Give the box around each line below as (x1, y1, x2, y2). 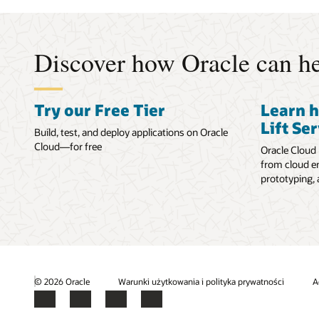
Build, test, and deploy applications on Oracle (34, 125, 228, 139)
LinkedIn (105, 298, 142, 312)
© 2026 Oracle (34, 275, 90, 287)
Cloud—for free (34, 139, 102, 153)
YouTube (140, 298, 179, 312)
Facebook (33, 298, 76, 312)
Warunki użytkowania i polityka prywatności (118, 275, 284, 287)
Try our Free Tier (34, 100, 165, 120)
